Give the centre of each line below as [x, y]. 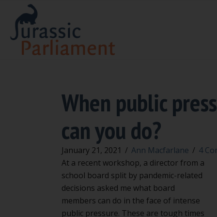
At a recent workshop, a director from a [133, 163]
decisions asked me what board [118, 188]
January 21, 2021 [92, 150]
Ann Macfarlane [160, 150]
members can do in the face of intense [131, 200]
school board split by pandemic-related [132, 175]
